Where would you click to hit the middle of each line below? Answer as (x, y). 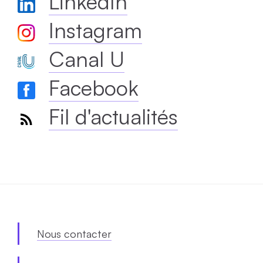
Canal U (87, 59)
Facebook (94, 87)
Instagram (95, 30)
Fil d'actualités (113, 116)
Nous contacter (74, 233)
